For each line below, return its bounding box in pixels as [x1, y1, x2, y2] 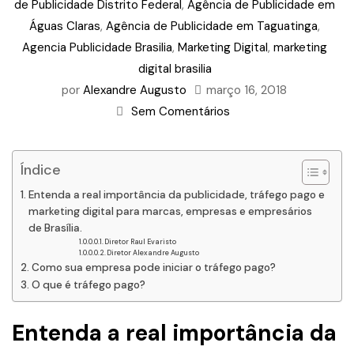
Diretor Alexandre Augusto [107, 248, 200, 258]
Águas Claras [29, 18, 100, 34]
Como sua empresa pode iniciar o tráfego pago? [31, 261, 276, 274]
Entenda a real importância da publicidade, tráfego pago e [28, 188, 325, 201]
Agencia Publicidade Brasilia [22, 40, 172, 55]
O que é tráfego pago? [31, 278, 145, 292]
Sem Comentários [131, 104, 230, 119]
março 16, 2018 [205, 82, 287, 98]
